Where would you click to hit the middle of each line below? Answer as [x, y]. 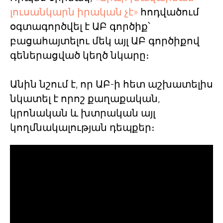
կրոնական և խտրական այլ [83, 113]
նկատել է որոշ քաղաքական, [85, 99]
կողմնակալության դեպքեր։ [82, 127]
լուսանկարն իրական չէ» [74, 12]
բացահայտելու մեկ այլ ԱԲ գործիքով [105, 41]
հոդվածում [168, 12]
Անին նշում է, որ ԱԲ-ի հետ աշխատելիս [111, 84]
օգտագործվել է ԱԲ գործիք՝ [80, 26]
